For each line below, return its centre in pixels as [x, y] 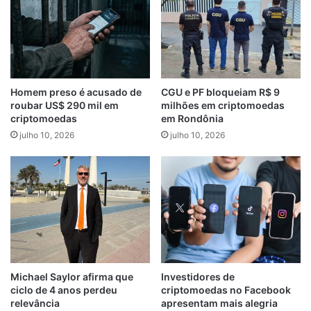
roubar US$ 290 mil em [65, 105]
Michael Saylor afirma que [72, 277]
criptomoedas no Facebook [226, 290]
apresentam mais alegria [219, 303]
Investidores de [198, 277]
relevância [35, 303]
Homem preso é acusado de [76, 92]
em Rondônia [192, 118]
